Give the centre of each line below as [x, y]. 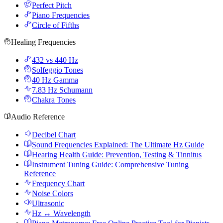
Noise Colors [53, 193]
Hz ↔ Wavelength [61, 213]
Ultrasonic [48, 203]
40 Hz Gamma [55, 80]
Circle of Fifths [56, 25]
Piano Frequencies [61, 15]
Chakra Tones [54, 100]
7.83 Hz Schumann [62, 90]
